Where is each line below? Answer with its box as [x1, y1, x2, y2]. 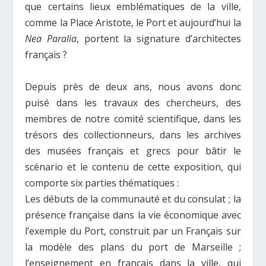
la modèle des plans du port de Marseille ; [25, 240, 241, 254]
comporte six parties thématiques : [25, 176, 179, 189]
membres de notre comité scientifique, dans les [25, 112, 241, 125]
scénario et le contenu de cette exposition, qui [25, 160, 241, 173]
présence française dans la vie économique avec [25, 208, 241, 221]
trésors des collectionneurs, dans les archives [25, 128, 241, 141]
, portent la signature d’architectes [77, 31, 241, 45]
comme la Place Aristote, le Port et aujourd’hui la [25, 15, 241, 29]
